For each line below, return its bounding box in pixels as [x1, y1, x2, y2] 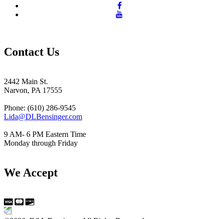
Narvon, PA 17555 [4, 86, 62, 95]
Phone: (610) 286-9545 [4, 104, 76, 112]
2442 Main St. [4, 77, 48, 86]
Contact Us [4, 45, 59, 59]
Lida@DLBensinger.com [4, 112, 82, 121]
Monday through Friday [4, 139, 78, 148]
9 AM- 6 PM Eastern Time [4, 130, 86, 139]
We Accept [4, 166, 58, 179]
